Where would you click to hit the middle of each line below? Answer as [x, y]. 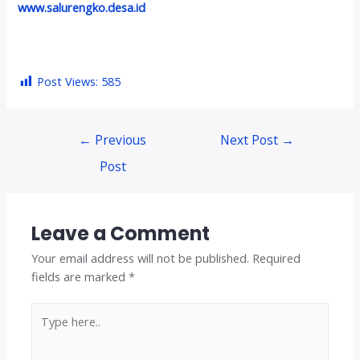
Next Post [251, 140]
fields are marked [80, 276]
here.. [45, 330]
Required [277, 258]
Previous [119, 140]
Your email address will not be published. [141, 258]
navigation [72, 152]
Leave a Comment [121, 233]
